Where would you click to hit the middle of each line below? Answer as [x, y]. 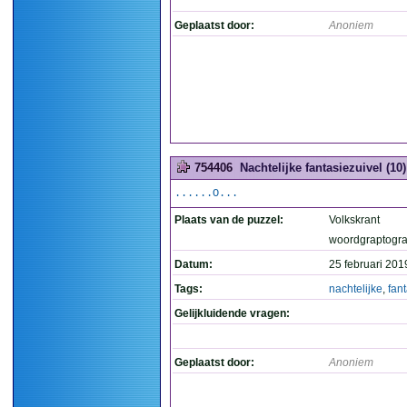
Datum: [194, 264]
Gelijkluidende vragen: [232, 313]
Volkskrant [354, 220]
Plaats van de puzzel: [229, 220]
